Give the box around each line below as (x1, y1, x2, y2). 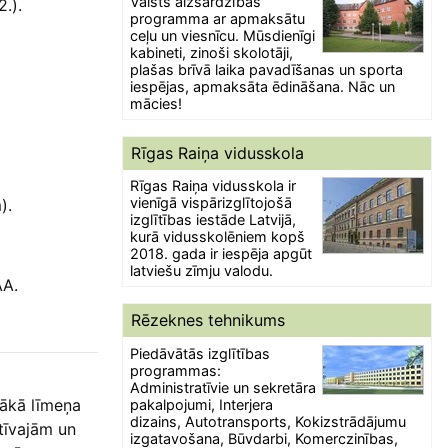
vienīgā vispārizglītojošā (130, 194, 293, 212)
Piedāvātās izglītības (130, 344, 271, 362)
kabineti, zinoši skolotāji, (130, 43, 294, 61)
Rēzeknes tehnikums (131, 310, 285, 331)
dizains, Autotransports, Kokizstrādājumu (130, 412, 407, 430)
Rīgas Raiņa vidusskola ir (130, 177, 297, 195)
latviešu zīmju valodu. (130, 262, 274, 280)
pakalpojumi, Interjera (130, 395, 274, 413)
